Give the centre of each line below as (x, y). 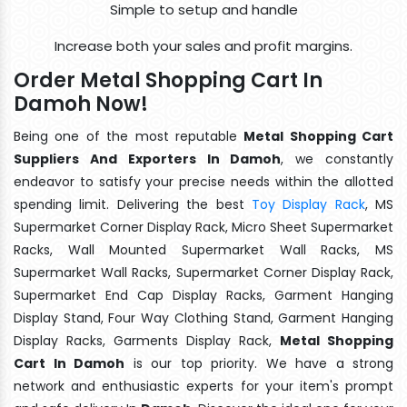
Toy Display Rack (308, 204)
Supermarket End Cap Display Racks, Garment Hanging (203, 295)
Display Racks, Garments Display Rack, (147, 340)
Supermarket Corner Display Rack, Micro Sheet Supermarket (203, 227)
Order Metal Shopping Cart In (168, 80)
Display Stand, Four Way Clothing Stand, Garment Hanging (203, 318)
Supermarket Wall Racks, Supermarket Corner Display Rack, (203, 272)
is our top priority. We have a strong (259, 363)
